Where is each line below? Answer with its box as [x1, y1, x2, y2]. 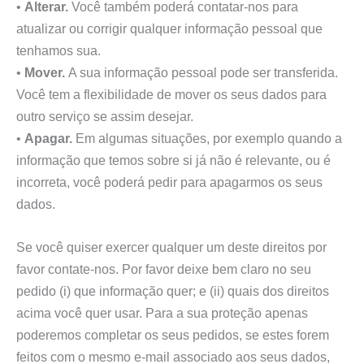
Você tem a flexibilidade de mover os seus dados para [16, 86, 327, 102]
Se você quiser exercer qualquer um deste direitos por [16, 240, 327, 255]
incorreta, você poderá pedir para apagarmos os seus [16, 174, 323, 189]
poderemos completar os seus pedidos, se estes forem [16, 327, 329, 343]
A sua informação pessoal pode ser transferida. [65, 64, 338, 80]
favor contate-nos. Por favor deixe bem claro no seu [16, 262, 311, 277]
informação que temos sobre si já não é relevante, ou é [16, 152, 331, 167]
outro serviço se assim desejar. [16, 108, 193, 123]
